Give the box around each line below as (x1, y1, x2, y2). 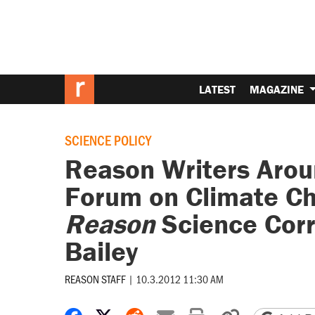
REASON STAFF (64, 271, 126, 286)
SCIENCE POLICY (64, 131, 151, 150)
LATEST (199, 82, 236, 96)
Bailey (64, 234, 138, 269)
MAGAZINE (250, 82, 307, 96)
